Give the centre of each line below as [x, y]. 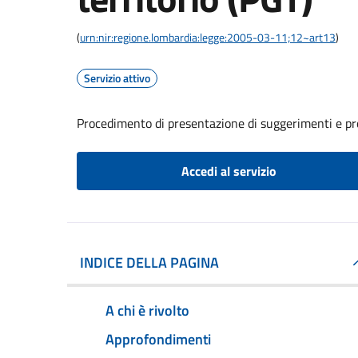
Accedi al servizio [229, 171]
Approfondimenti [158, 339]
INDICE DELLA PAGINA [149, 263]
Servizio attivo [117, 78]
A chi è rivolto [147, 310]
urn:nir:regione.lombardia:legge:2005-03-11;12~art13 [208, 37]
